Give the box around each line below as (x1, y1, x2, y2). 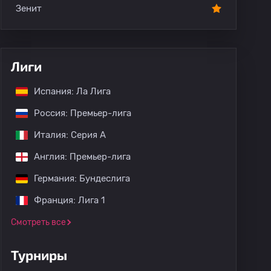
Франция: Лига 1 (34, 195, 105, 206)
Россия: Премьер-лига (34, 108, 131, 119)
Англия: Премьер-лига (34, 151, 131, 162)
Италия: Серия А (34, 129, 106, 140)
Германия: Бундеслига (34, 173, 130, 184)
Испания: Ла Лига (34, 86, 111, 97)
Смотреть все (11, 217, 66, 227)
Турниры (11, 247, 67, 263)
